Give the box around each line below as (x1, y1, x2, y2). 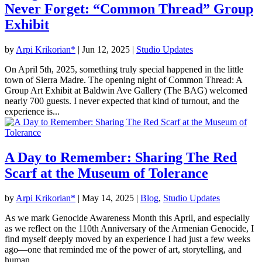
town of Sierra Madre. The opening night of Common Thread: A (5, 74, 242, 85)
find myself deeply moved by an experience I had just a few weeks (5, 233, 250, 244)
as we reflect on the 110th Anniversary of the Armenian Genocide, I (5, 223, 254, 233)
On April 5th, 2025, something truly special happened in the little (5, 64, 243, 74)
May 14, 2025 (82, 192, 134, 203)
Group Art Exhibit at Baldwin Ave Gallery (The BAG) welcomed (5, 85, 247, 95)
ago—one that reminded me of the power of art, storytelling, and (5, 244, 242, 254)
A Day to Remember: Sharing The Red (5, 149, 237, 165)
